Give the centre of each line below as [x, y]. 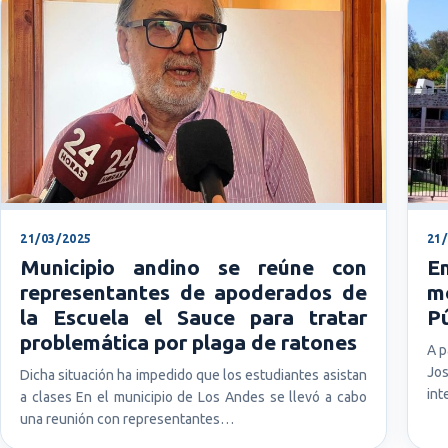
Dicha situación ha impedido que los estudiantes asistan [193, 375]
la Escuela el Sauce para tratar [193, 317]
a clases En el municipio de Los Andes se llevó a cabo [193, 397]
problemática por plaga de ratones [188, 342]
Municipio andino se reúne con [193, 267]
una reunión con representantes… [127, 419]
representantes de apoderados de [193, 292]
